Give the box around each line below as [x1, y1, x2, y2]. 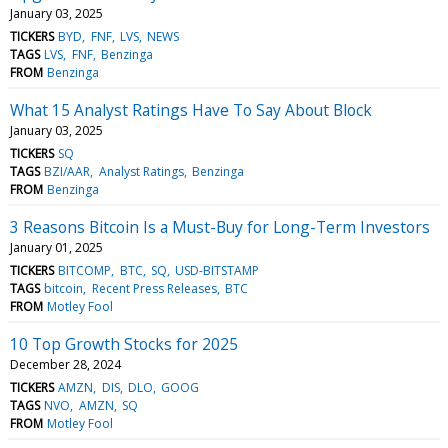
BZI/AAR [44, 162, 91, 180]
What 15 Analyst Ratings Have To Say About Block [10, 98, 372, 121]
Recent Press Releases [91, 279, 217, 297]
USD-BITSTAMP [175, 261, 260, 279]
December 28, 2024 [10, 355, 121, 373]
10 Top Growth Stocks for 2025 [10, 332, 238, 355]
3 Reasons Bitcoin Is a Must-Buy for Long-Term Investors [10, 215, 430, 238]
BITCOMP [58, 261, 112, 279]
